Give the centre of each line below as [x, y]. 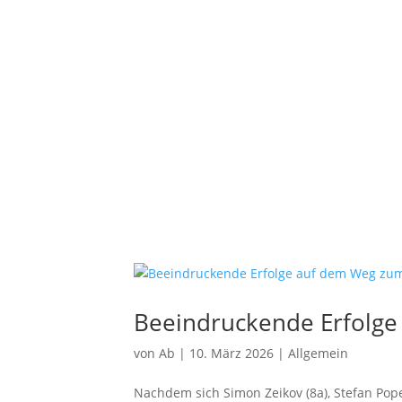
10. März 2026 [232, 353]
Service [212, 104]
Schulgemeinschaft [316, 36]
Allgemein [319, 353]
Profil [206, 36]
